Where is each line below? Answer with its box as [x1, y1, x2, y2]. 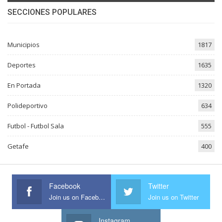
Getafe [7, 141, 29, 151]
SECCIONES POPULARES [7, 7, 97, 17]
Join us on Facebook [99, 192, 105, 202]
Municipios [7, 40, 40, 49]
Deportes [7, 60, 36, 69]
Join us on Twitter [148, 192, 199, 202]
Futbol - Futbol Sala [7, 121, 64, 130]
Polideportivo [7, 101, 48, 110]
